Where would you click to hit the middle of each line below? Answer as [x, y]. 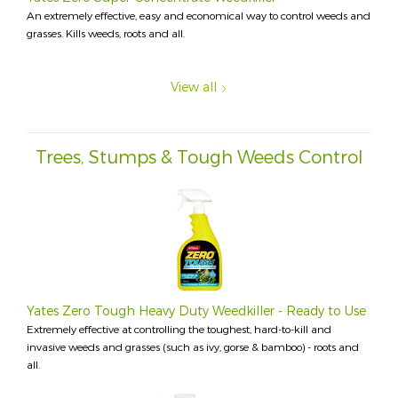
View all [194, 88]
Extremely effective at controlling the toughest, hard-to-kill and [179, 330]
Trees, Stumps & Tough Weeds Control [199, 158]
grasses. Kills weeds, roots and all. [106, 34]
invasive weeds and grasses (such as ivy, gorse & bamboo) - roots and [193, 348]
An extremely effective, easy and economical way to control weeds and [199, 16]
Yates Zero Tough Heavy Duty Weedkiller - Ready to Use [196, 312]
